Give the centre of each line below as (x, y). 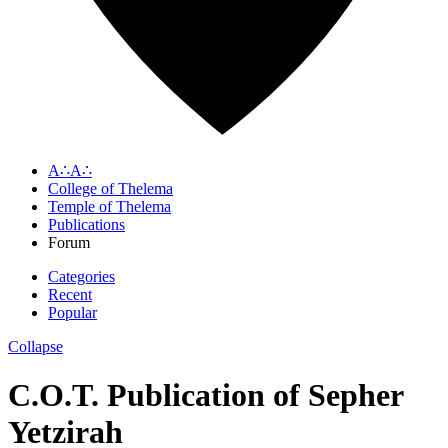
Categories (81, 276)
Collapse (35, 346)
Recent (70, 294)
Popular (72, 312)
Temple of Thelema (109, 206)
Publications (86, 224)
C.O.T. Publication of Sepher (205, 394)
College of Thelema (110, 188)
